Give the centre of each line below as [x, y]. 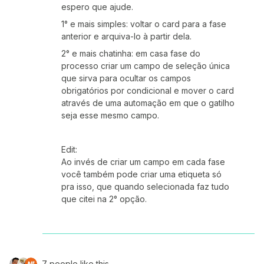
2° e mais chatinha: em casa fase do [131, 53]
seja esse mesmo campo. [110, 115]
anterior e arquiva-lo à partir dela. [126, 36]
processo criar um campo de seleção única [146, 66]
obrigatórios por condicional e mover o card [148, 90]
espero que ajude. [97, 7]
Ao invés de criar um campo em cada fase [143, 162]
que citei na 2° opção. [104, 199]
